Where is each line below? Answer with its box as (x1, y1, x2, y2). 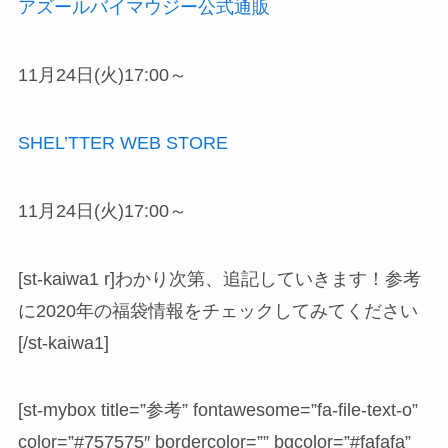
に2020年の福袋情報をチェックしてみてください (17, 300, 418, 321)
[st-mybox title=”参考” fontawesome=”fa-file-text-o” (17, 400, 418, 421)
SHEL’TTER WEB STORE (17, 132, 228, 153)
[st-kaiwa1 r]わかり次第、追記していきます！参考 (17, 268, 421, 289)
